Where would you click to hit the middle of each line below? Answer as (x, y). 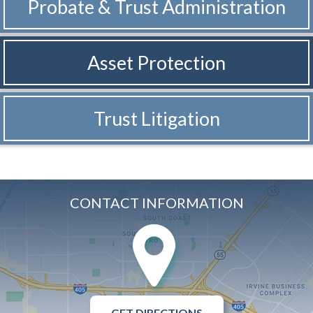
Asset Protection (156, 63)
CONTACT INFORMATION (156, 203)
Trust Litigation (156, 119)
